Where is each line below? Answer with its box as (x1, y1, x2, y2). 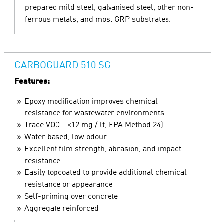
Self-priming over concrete (24, 193, 118, 201)
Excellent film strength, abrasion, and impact (24, 145, 181, 153)
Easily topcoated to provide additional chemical (24, 169, 187, 177)
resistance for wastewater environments (24, 110, 164, 117)
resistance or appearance (24, 181, 112, 189)
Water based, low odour (24, 133, 107, 141)
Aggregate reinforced (24, 205, 99, 213)
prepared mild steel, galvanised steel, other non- (25, 4, 194, 12)
